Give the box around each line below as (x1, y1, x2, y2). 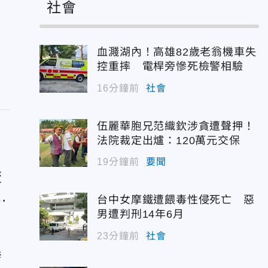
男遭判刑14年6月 (97, 208, 184, 220)
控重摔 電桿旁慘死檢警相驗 (97, 60, 243, 72)
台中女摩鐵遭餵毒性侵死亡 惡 (97, 194, 255, 206)
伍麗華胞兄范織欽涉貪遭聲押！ (97, 120, 255, 132)
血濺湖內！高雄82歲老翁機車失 (97, 46, 257, 58)
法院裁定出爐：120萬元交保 (97, 134, 240, 147)
